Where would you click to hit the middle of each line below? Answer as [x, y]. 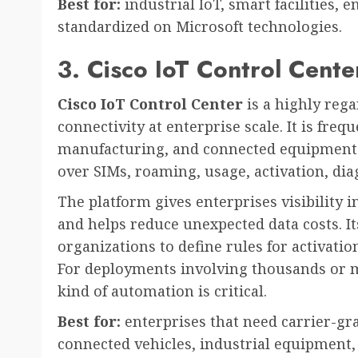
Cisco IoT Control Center [150, 104]
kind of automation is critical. [162, 291]
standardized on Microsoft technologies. [200, 27]
